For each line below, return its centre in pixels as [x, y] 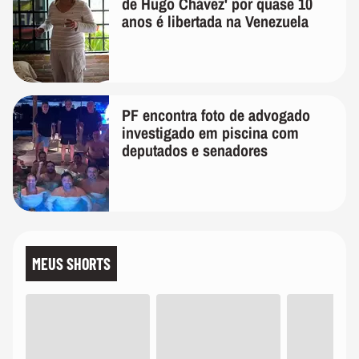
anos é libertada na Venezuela [215, 21]
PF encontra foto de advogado [216, 115]
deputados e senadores [195, 150]
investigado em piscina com [210, 132]
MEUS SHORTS [71, 263]
